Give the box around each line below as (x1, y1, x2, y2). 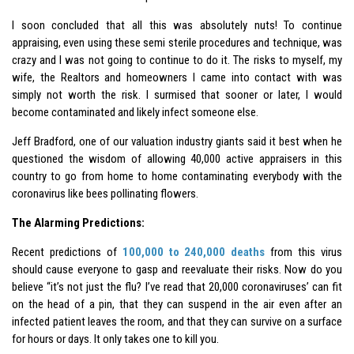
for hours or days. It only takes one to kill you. (12, 331, 219, 346)
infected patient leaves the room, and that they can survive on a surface (12, 314, 342, 329)
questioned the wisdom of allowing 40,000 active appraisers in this (12, 151, 342, 166)
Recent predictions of (12, 244, 122, 259)
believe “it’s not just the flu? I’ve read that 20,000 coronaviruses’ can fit (12, 279, 342, 294)
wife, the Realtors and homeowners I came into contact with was (12, 70, 342, 85)
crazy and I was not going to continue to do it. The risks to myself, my (12, 52, 342, 67)
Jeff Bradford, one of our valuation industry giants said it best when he (12, 134, 342, 149)
